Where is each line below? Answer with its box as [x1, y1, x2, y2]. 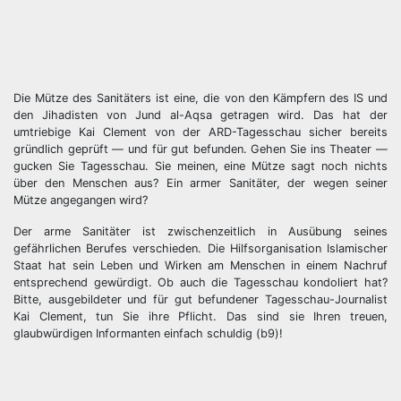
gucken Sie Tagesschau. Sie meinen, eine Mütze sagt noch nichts [13, 159, 388, 174]
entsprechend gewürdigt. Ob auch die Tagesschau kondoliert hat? [13, 276, 388, 290]
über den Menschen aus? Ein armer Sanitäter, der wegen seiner [13, 176, 388, 191]
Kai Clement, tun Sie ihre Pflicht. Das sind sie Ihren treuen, [13, 310, 388, 324]
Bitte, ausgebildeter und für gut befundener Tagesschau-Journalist [13, 293, 388, 307]
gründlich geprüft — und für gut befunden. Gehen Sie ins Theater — [13, 142, 388, 157]
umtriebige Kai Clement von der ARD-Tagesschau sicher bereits [13, 125, 388, 140]
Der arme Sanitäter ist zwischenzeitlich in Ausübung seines [13, 225, 388, 239]
